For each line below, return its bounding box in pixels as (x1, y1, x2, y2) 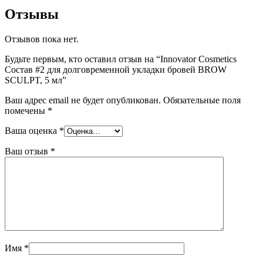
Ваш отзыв (5, 146, 50, 156)
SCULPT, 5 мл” (5, 75, 66, 85)
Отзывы (5, 6, 59, 22)
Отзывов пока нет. (5, 33, 79, 44)
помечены (5, 105, 48, 116)
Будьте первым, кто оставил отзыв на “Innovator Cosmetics (5, 53, 237, 64)
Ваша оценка (5, 125, 59, 136)
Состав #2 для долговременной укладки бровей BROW (5, 64, 227, 75)
